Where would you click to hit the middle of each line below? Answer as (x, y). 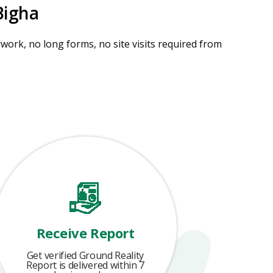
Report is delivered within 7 (85, 265)
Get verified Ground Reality (85, 255)
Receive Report (85, 233)
